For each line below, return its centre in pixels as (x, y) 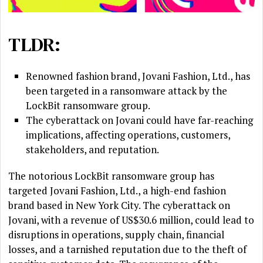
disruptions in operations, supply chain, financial (117, 235)
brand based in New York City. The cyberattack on (119, 205)
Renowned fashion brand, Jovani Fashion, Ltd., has (138, 76)
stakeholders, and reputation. (93, 150)
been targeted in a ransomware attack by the (127, 91)
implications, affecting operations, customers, (128, 135)
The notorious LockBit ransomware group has (112, 176)
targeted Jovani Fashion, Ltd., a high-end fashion (117, 191)
